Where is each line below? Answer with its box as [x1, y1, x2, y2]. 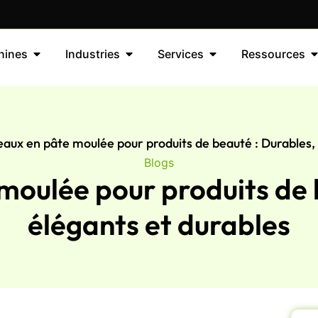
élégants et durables [28, 206, 290, 242]
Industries [65, 47, 120, 61]
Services [157, 47, 204, 61]
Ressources [241, 47, 305, 61]
